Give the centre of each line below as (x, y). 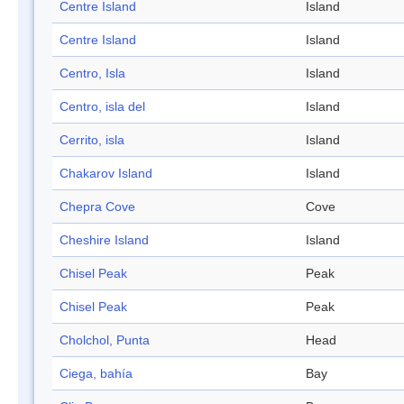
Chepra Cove (97, 207)
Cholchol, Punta (105, 340)
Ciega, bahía (96, 374)
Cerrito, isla (92, 140)
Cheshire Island (104, 240)
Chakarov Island (106, 174)
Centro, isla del (102, 107)
